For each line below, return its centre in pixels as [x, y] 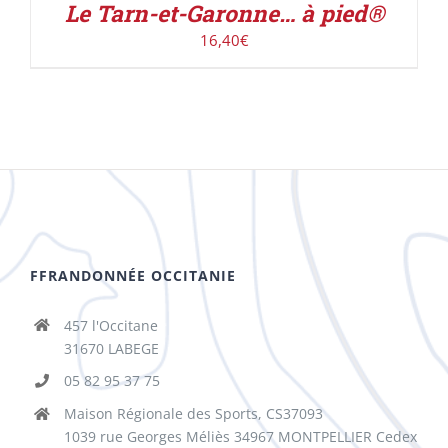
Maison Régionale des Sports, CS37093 [193, 414]
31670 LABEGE [111, 348]
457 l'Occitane [110, 325]
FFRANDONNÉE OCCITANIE [133, 275]
